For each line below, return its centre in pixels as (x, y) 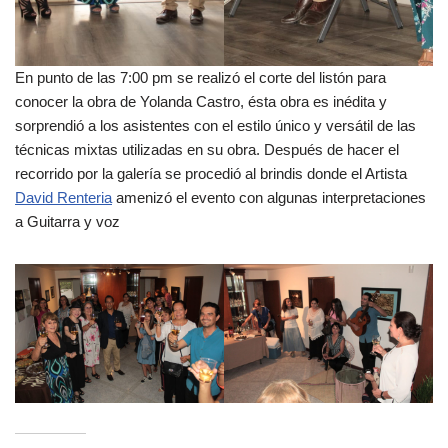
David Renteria (63, 197)
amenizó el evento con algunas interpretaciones (269, 197)
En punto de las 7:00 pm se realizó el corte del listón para (200, 77)
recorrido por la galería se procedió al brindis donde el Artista (211, 173)
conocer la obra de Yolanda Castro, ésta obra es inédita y (201, 101)
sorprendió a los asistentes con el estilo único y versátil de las (215, 125)
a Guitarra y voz (67, 221)
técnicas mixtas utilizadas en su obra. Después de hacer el (207, 149)
